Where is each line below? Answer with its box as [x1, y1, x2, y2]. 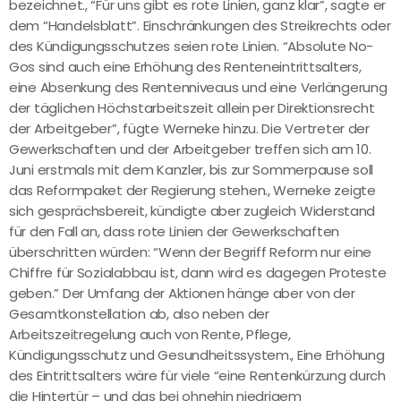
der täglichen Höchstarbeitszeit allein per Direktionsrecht [9, 98, 375, 118]
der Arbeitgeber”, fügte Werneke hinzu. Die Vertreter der [9, 119, 370, 139]
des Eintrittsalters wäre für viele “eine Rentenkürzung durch [9, 366, 386, 386]
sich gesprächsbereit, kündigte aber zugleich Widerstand [9, 201, 376, 221]
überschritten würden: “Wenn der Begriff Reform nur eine [9, 243, 372, 262]
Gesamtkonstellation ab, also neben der [9, 304, 269, 324]
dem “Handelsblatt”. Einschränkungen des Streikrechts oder [9, 16, 391, 36]
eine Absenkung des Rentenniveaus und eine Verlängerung [9, 78, 388, 98]
